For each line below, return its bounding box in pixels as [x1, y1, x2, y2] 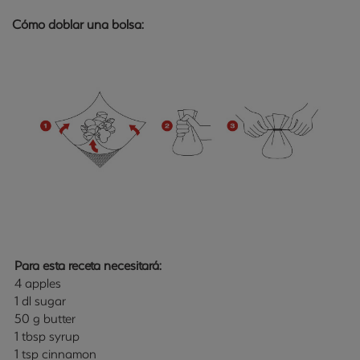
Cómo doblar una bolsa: [12, 17, 144, 33]
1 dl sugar [14, 292, 66, 309]
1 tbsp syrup [14, 328, 80, 344]
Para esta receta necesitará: [14, 257, 162, 273]
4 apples [14, 275, 61, 291]
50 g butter [14, 310, 76, 326]
